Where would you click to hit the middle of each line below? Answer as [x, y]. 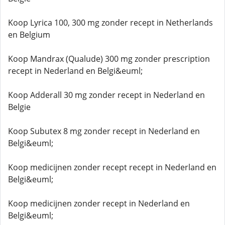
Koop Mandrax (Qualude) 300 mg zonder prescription [109, 59]
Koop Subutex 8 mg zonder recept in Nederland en [104, 131]
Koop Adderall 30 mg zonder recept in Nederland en [106, 95]
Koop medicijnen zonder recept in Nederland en [99, 203]
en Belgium [29, 35]
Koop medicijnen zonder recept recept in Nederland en [112, 167]
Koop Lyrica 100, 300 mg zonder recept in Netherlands [110, 23]
